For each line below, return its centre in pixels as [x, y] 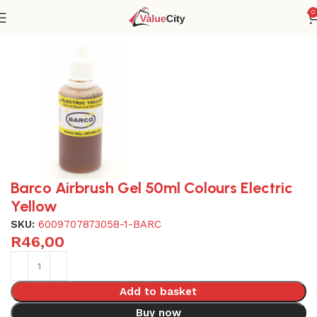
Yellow [34, 206]
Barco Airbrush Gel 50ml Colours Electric [152, 188]
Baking [151, 26]
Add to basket [158, 291]
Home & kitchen [88, 26]
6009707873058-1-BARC [100, 224]
